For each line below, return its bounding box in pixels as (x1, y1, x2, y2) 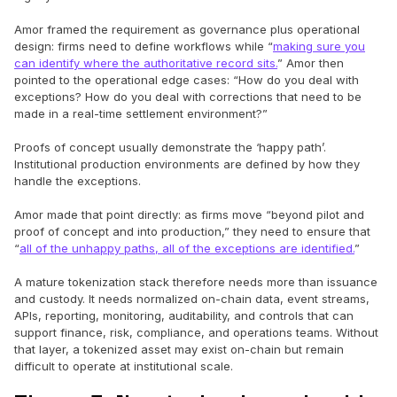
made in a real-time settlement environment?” (14, 105, 268, 121)
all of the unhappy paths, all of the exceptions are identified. (19, 240, 354, 255)
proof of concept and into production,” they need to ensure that (14, 223, 370, 238)
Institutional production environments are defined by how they (14, 156, 360, 171)
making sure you (273, 38, 365, 53)
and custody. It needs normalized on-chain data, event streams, (14, 291, 370, 306)
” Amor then (277, 55, 344, 70)
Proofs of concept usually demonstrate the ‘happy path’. (14, 139, 326, 154)
